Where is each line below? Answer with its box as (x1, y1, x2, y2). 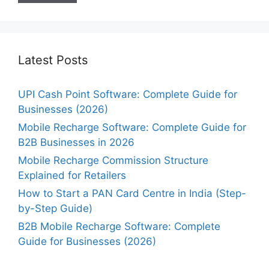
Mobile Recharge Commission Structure (18, 154, 208, 167)
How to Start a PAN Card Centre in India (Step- (18, 187, 246, 200)
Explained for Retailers (18, 169, 126, 182)
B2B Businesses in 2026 (18, 136, 134, 149)
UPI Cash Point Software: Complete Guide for (18, 88, 237, 101)
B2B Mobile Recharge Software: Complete (18, 220, 220, 233)
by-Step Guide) (18, 202, 92, 215)
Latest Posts (18, 53, 88, 68)
